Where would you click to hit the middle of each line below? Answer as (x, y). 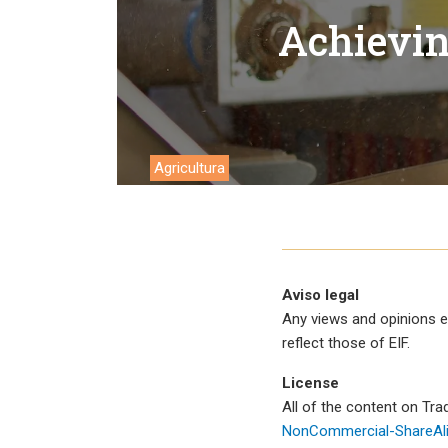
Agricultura (189, 168)
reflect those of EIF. (346, 343)
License (310, 383)
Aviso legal (320, 295)
